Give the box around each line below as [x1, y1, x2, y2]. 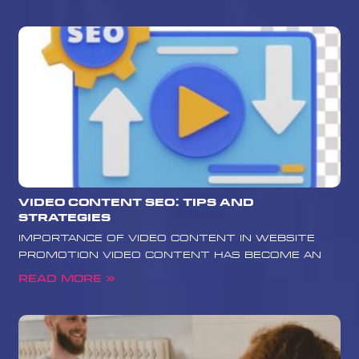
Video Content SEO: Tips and [18, 195, 255, 210]
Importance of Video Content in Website [18, 232, 316, 244]
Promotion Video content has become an [18, 248, 322, 261]
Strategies [18, 210, 111, 225]
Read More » [18, 272, 115, 286]
